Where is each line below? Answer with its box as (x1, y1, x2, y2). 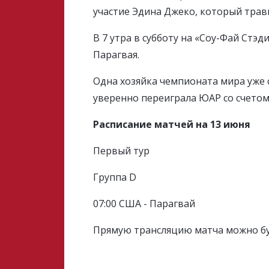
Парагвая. (93, 48, 140, 61)
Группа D (93, 171, 137, 184)
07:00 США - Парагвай (93, 197, 196, 210)
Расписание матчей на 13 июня (93, 118, 251, 131)
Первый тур (93, 144, 150, 157)
